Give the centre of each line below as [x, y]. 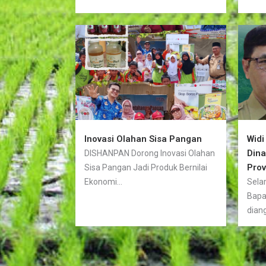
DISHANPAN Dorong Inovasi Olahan [149, 153]
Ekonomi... [103, 182]
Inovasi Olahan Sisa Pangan [143, 139]
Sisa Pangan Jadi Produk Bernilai [145, 168]
